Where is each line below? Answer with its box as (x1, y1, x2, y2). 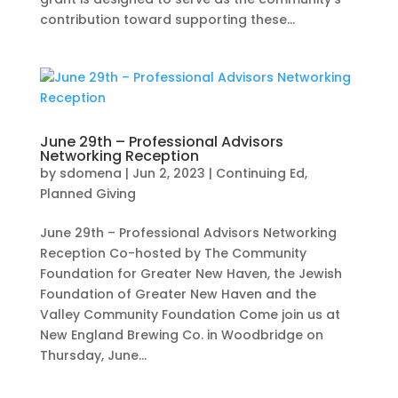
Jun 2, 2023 (131, 164, 205, 183)
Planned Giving (39, 185, 136, 203)
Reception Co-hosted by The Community (39, 244, 306, 263)
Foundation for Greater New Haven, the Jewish (39, 265, 342, 283)
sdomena (59, 164, 122, 183)
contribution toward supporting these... (39, 11, 295, 29)
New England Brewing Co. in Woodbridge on (39, 326, 323, 345)
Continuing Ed (215, 164, 305, 183)
